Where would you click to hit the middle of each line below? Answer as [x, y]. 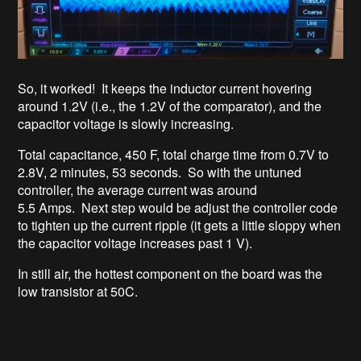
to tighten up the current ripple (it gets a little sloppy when [180, 225]
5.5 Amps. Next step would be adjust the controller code [178, 207]
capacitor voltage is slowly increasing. [126, 123]
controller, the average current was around [138, 189]
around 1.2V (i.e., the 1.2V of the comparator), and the [170, 106]
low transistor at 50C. [80, 291]
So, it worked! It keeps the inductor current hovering [165, 88]
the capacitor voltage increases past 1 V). [135, 243]
